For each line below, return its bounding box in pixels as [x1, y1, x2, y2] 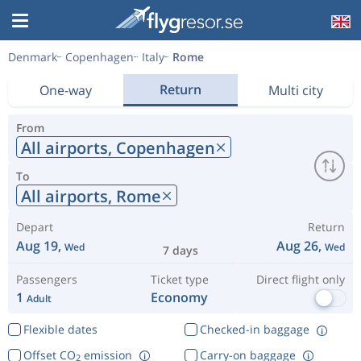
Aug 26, [276, 237, 325, 255]
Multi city [268, 81, 323, 99]
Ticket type [150, 272, 209, 287]
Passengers [16, 272, 77, 287]
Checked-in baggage [199, 322, 309, 337]
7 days [163, 243, 198, 258]
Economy [151, 288, 209, 306]
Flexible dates [23, 322, 98, 337]
